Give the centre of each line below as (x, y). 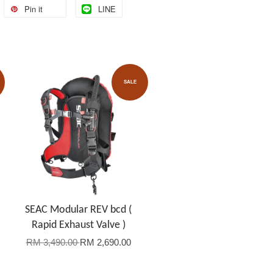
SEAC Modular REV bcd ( (78, 210)
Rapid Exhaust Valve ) (78, 225)
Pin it (34, 9)
